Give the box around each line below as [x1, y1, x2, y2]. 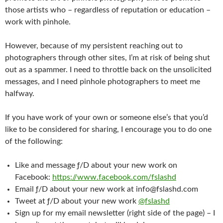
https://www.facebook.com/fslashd [52, 173, 176, 181]
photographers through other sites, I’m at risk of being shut [5, 54, 210, 62]
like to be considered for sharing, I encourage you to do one [5, 125, 212, 133]
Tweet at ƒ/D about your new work [15, 197, 138, 205]
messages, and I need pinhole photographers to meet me [5, 78, 200, 86]
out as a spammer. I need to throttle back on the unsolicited [5, 66, 212, 74]
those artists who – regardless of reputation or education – [5, 6, 211, 14]
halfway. [5, 90, 34, 98]
